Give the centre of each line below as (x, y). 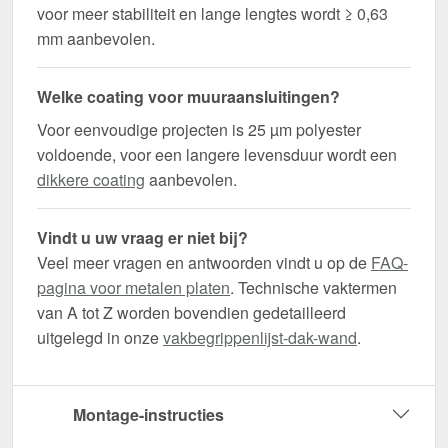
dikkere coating (91, 180)
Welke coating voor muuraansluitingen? (188, 97)
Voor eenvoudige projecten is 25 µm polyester (199, 130)
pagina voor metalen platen (133, 288)
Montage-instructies (148, 414)
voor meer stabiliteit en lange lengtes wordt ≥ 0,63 (212, 14)
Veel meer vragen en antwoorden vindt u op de (204, 263)
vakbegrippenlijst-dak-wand (260, 338)
